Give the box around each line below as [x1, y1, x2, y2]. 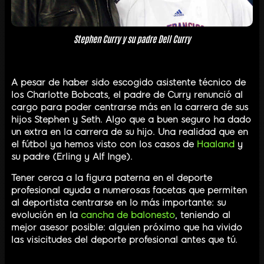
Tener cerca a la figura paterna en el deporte [11, 172, 212, 183]
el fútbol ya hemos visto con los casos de [11, 138, 197, 150]
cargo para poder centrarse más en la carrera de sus [11, 101, 248, 113]
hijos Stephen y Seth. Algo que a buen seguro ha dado [11, 114, 251, 125]
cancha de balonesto [81, 209, 175, 220]
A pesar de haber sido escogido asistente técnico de [11, 77, 246, 88]
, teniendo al [175, 209, 230, 220]
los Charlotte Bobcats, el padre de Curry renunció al [11, 89, 243, 100]
